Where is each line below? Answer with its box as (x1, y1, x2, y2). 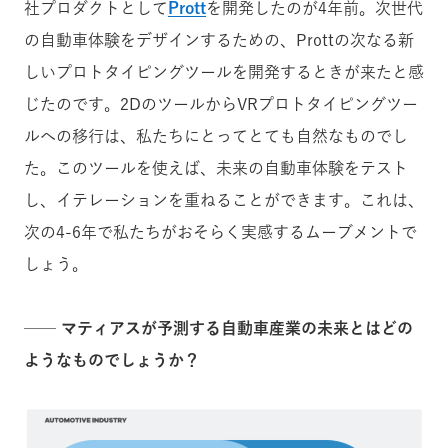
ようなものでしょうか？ (24, 351, 200, 368)
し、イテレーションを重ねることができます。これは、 (24, 191, 424, 208)
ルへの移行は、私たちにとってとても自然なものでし (24, 127, 408, 144)
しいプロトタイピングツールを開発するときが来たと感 (24, 63, 424, 80)
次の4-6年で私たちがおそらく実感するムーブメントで (24, 223, 417, 240)
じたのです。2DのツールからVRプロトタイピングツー (24, 95, 418, 112)
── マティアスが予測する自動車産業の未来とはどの (24, 319, 413, 336)
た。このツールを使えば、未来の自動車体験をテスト (24, 159, 408, 176)
